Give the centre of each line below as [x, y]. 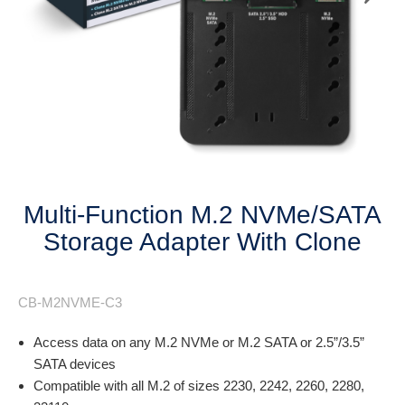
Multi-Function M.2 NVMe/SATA [202, 215]
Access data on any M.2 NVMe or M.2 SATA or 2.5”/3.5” [199, 342]
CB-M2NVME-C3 [70, 302]
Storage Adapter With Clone [202, 242]
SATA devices [75, 364]
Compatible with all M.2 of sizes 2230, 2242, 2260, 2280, [199, 386]
